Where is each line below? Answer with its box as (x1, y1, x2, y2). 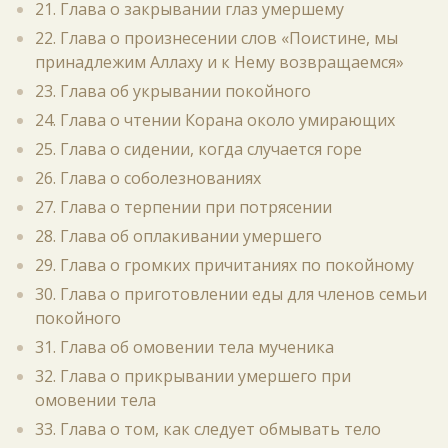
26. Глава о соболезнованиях (35, 167, 261, 189)
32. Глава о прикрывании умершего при (35, 365, 351, 387)
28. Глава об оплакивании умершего (35, 225, 322, 247)
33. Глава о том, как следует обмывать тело (35, 418, 381, 440)
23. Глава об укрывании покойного (35, 80, 311, 102)
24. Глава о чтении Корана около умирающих (35, 109, 395, 131)
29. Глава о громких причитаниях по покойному (35, 254, 414, 276)
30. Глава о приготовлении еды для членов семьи (35, 283, 427, 305)
